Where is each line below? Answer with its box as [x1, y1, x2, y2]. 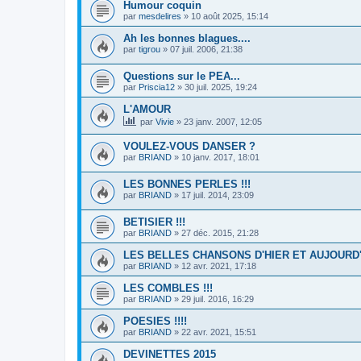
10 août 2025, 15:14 [191, 11, 268, 22]
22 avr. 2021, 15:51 [181, 326, 256, 337]
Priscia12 [139, 81, 175, 92]
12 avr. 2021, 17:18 [181, 260, 256, 271]
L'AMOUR [123, 102, 171, 115]
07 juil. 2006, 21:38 [170, 44, 243, 55]
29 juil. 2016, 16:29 [181, 293, 254, 304]
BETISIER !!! [123, 215, 185, 228]
